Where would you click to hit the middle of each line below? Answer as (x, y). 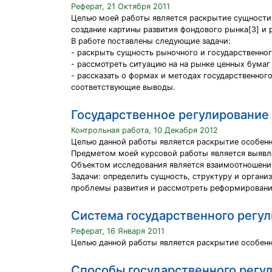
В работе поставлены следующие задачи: (151, 41)
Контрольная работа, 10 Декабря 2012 (144, 130)
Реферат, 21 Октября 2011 (121, 6)
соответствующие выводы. (123, 87)
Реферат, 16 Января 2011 (118, 231)
